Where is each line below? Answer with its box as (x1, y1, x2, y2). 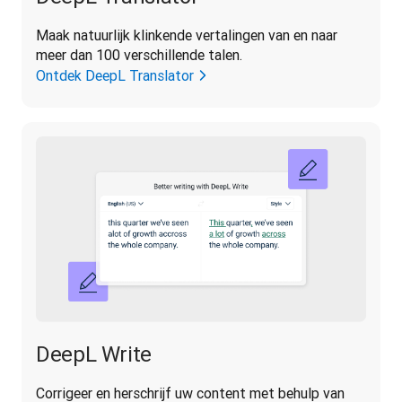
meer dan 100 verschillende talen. (36, 46, 242, 65)
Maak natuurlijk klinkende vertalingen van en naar (36, 26, 337, 45)
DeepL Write (36, 341, 153, 368)
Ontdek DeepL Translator (36, 66, 194, 85)
